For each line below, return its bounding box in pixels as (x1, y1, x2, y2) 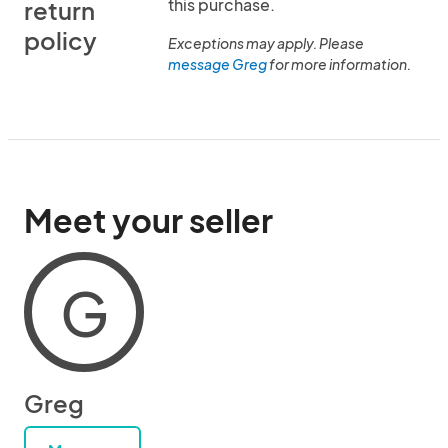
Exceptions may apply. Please (168, 34, 364, 52)
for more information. (267, 55, 411, 73)
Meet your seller (24, 200, 273, 240)
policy (24, 25, 97, 55)
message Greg (168, 55, 267, 73)
